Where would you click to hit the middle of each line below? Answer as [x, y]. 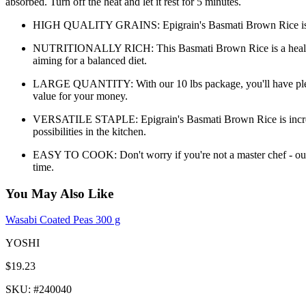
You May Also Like [59, 193]
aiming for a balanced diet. [90, 60]
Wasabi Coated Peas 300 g [63, 220]
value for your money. [80, 96]
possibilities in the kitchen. [89, 131]
